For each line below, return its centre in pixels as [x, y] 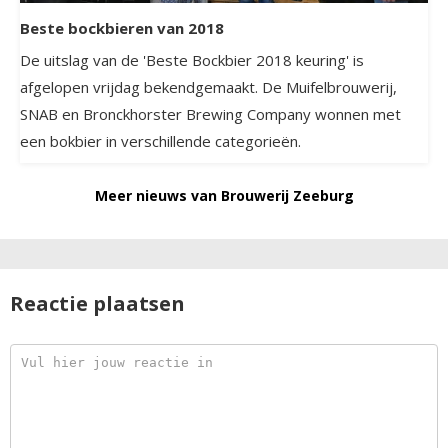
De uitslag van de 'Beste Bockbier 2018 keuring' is [192, 60]
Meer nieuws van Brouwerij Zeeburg [224, 196]
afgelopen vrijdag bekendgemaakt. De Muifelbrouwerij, [208, 87]
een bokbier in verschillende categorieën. [160, 141]
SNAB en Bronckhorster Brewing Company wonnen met [210, 114]
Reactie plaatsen [97, 304]
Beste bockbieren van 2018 [122, 28]
